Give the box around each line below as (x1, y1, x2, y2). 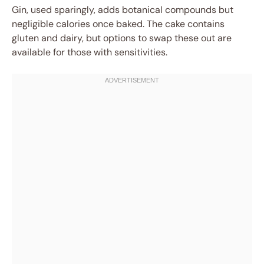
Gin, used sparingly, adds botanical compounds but (12, 4, 233, 16)
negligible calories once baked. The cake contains (12, 18, 225, 31)
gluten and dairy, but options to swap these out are (12, 32, 232, 45)
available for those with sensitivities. (12, 46, 167, 59)
